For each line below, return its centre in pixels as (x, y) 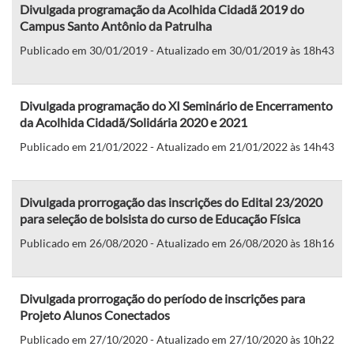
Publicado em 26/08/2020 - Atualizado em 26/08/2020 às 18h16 (177, 243)
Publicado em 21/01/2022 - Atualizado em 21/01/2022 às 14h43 (177, 146)
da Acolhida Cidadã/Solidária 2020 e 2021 (134, 122)
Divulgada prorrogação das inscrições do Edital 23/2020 (171, 201)
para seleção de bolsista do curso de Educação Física (160, 218)
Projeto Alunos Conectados (95, 314)
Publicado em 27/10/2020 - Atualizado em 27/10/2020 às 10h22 (177, 339)
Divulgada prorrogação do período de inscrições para (162, 298)
